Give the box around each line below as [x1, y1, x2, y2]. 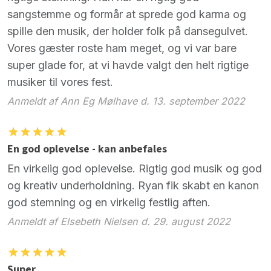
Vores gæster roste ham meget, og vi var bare [7, 41, 237, 54]
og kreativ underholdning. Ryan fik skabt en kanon [7, 178, 259, 192]
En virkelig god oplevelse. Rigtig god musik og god [7, 162, 262, 175]
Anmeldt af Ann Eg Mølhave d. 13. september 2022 [7, 95, 245, 108]
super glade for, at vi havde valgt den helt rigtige [7, 58, 249, 71]
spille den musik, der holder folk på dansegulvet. [7, 24, 248, 38]
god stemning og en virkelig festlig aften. [7, 195, 211, 209]
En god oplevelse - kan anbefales [7, 142, 167, 157]
